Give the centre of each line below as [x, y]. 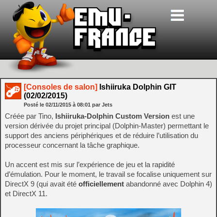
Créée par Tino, [29, 116]
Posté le [35, 105]
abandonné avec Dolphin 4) [168, 184]
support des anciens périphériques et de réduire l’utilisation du [101, 135]
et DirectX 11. [26, 194]
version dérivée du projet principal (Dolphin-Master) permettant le [107, 126]
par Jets [102, 105]
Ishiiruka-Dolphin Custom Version [111, 116]
